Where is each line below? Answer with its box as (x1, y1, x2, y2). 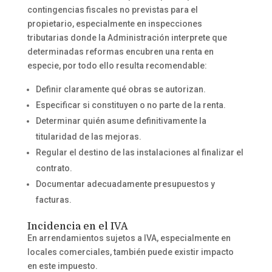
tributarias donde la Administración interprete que (27, 32, 227, 42)
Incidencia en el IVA (27, 220, 128, 232)
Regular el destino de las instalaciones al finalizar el (35, 147, 243, 157)
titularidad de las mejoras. (35, 131, 141, 141)
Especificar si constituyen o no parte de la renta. (35, 100, 226, 110)
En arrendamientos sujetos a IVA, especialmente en (27, 233, 231, 243)
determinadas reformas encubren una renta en (27, 46, 214, 56)
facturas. (35, 194, 72, 205)
